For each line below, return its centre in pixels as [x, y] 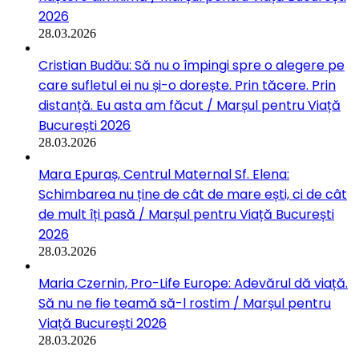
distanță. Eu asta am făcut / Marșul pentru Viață [190, 105]
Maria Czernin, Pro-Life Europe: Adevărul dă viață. [193, 283]
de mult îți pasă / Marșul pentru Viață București [186, 214]
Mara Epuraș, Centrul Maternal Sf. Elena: [164, 174]
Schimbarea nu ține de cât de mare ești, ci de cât [193, 194]
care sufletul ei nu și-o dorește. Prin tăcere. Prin [187, 85]
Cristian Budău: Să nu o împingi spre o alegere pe [192, 65]
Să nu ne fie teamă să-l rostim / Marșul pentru [185, 303]
